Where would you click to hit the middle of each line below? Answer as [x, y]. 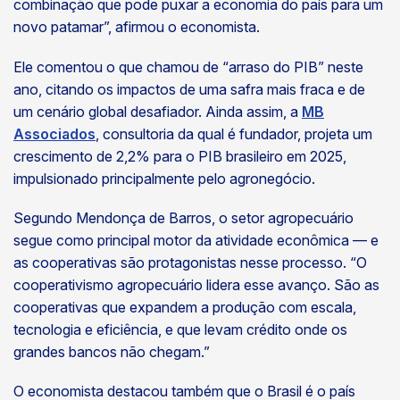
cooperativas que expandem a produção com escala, [185, 307]
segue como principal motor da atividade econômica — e [196, 240]
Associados [54, 133]
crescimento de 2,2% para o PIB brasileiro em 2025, [180, 156]
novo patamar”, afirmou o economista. [138, 27]
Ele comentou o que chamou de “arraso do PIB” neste [188, 67]
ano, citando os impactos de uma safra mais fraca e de [189, 89]
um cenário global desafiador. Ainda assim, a [158, 111]
